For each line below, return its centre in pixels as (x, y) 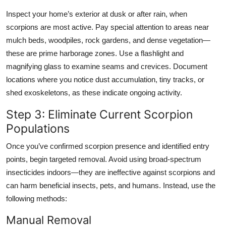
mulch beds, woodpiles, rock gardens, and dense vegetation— (108, 40)
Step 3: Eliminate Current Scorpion (99, 114)
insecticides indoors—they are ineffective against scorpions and (110, 172)
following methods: (37, 198)
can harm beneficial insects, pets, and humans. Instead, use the (111, 185)
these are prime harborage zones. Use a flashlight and (95, 53)
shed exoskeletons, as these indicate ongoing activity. (94, 92)
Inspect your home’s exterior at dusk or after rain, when (97, 14)
